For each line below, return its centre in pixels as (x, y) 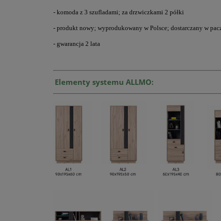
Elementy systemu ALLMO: (104, 82)
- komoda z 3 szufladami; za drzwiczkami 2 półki (119, 12)
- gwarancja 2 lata (77, 44)
